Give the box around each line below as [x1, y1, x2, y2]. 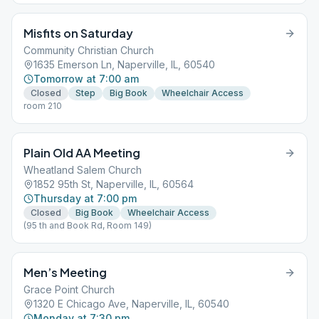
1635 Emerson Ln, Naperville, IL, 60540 [33, 58, 215, 70]
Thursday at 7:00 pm [33, 192, 137, 204]
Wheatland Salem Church [23, 164, 142, 176]
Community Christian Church [23, 44, 154, 56]
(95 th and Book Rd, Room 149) [23, 220, 152, 231]
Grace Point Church [23, 283, 115, 296]
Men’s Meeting [23, 265, 107, 280]
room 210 [23, 100, 62, 111]
